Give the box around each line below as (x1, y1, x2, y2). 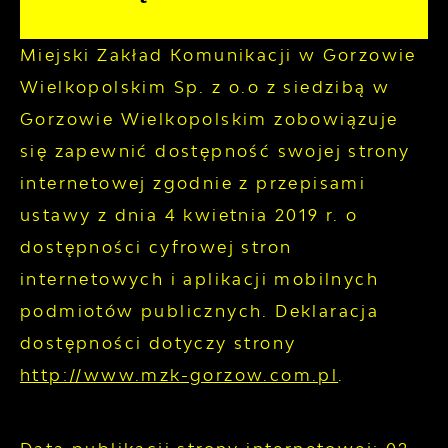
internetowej (20, 173, 147, 194)
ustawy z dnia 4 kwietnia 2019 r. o (20, 205, 359, 226)
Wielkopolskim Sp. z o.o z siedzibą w (20, 77, 391, 98)
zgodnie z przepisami (146, 173, 367, 194)
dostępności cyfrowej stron (20, 237, 293, 258)
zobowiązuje (267, 109, 399, 130)
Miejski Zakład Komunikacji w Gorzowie (20, 45, 417, 66)
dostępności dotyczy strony (20, 333, 297, 354)
